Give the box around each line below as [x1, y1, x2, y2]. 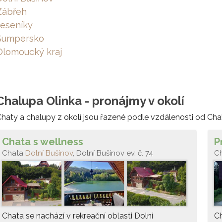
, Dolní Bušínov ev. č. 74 [73, 149, 153, 158]
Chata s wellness [2, 136, 83, 148]
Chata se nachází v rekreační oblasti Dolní [2, 211, 153, 221]
